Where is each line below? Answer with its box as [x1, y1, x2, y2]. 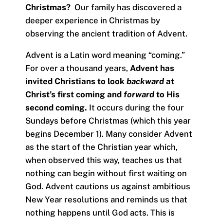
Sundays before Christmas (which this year [25, 115, 191, 126]
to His [156, 89, 180, 99]
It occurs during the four [89, 102, 184, 112]
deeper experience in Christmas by [25, 15, 160, 25]
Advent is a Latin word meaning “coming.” [25, 50, 185, 60]
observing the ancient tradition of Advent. [25, 28, 187, 38]
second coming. [25, 102, 87, 112]
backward [126, 76, 164, 86]
